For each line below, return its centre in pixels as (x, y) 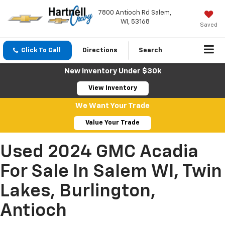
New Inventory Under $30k (113, 71)
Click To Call (41, 51)
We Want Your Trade (113, 106)
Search (150, 51)
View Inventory (113, 88)
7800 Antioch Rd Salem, (135, 13)
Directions (100, 51)
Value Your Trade (113, 123)
